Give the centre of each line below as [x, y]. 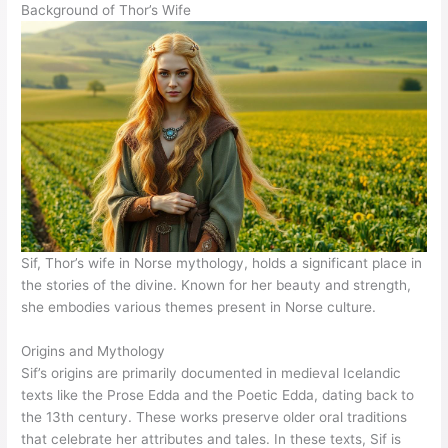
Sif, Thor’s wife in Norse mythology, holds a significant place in [222, 263]
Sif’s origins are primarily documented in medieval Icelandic [211, 373]
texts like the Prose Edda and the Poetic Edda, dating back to [218, 395]
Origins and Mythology [93, 351]
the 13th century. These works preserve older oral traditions [214, 417]
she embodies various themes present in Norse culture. [199, 307]
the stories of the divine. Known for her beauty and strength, [216, 285]
